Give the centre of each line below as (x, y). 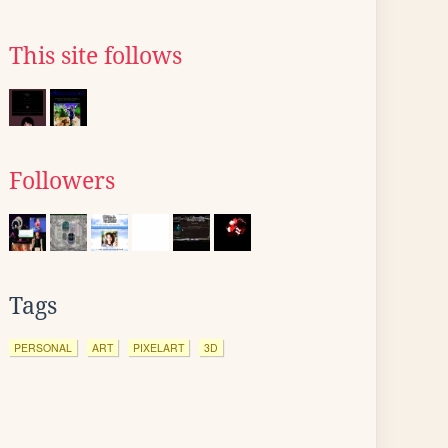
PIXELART (158, 347)
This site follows (95, 56)
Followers (62, 181)
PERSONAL (43, 347)
